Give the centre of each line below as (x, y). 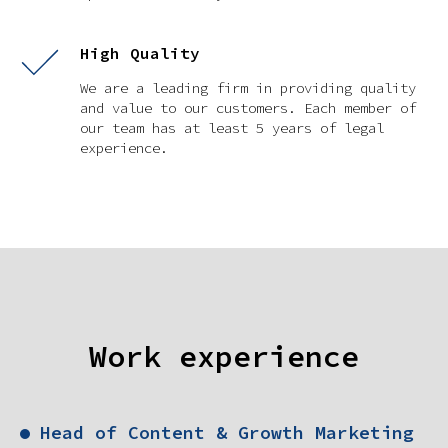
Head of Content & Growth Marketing (227, 433)
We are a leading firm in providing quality (248, 88)
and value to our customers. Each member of (248, 108)
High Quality (140, 53)
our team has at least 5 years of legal (232, 128)
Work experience (224, 356)
